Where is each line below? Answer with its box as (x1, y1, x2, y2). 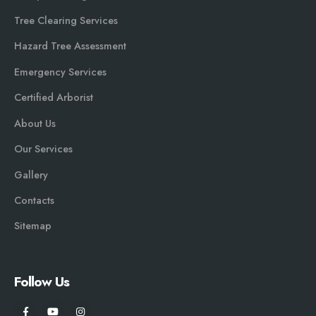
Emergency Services (14, 64, 107, 79)
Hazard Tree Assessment (14, 39, 126, 54)
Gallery (14, 167, 48, 182)
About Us (14, 116, 56, 130)
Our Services (14, 142, 73, 157)
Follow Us (14, 272, 70, 292)
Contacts (14, 193, 54, 207)
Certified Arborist (14, 90, 93, 105)
